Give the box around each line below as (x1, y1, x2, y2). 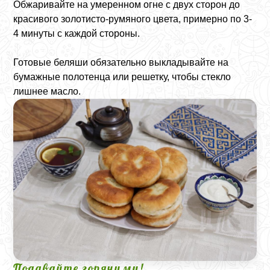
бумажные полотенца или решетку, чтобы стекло (13, 72, 231, 83)
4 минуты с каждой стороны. (13, 28, 140, 39)
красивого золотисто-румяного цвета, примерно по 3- (13, 14, 253, 25)
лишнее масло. (13, 86, 81, 97)
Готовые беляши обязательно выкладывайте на (13, 57, 229, 68)
